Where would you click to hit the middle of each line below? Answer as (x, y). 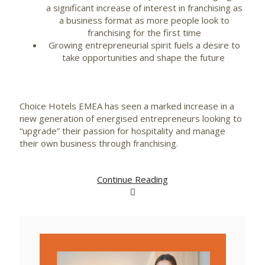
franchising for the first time (144, 33)
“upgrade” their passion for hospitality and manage (122, 131)
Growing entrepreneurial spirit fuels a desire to (144, 45)
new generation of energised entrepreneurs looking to (131, 118)
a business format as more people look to (144, 20)
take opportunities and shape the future (144, 57)
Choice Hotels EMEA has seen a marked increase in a (127, 106)
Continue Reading (132, 179)
